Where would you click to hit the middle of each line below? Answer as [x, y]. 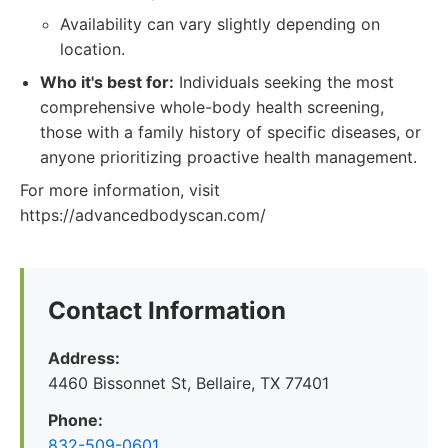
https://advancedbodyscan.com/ [143, 215]
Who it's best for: [107, 82]
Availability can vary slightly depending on [220, 24]
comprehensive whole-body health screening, [212, 107]
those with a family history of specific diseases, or [230, 132]
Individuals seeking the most [284, 82]
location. [92, 49]
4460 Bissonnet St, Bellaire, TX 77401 [188, 383]
